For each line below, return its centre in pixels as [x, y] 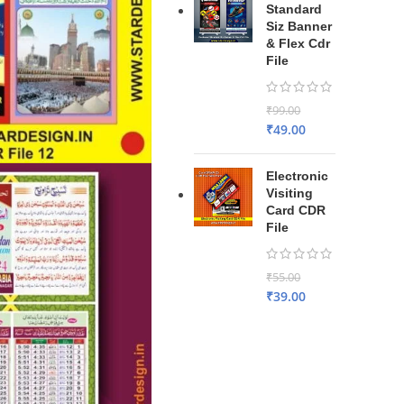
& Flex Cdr [298, 43]
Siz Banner [299, 26]
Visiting [290, 193]
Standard [294, 9]
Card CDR [296, 210]
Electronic [298, 176]
